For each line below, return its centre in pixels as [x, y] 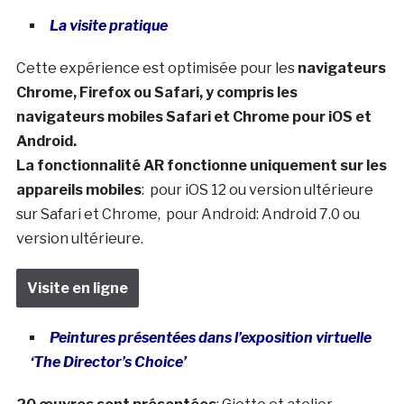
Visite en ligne [77, 288]
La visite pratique [108, 25]
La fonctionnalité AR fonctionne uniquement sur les [201, 165]
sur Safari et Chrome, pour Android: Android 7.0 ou [188, 214]
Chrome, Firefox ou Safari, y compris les [156, 92]
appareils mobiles [78, 189]
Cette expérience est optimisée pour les [156, 68]
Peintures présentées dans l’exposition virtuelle [210, 337]
